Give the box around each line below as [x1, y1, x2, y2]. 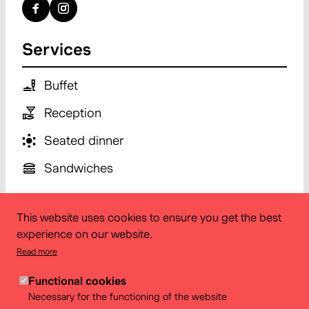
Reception [44, 106, 101, 120]
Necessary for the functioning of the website [28, 291, 227, 302]
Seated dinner [44, 133, 124, 148]
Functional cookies [28, 275, 126, 288]
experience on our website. [17, 228, 152, 241]
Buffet [44, 78, 78, 92]
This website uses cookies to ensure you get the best [17, 211, 281, 224]
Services [22, 39, 91, 59]
